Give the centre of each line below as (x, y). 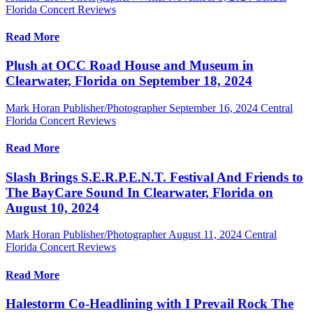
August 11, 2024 (205, 235)
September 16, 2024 (213, 108)
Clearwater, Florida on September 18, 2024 (129, 81)
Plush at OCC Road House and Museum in (130, 66)
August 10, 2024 (52, 208)
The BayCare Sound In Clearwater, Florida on (139, 192)
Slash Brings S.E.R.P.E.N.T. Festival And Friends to (154, 177)
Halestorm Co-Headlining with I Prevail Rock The (150, 303)
